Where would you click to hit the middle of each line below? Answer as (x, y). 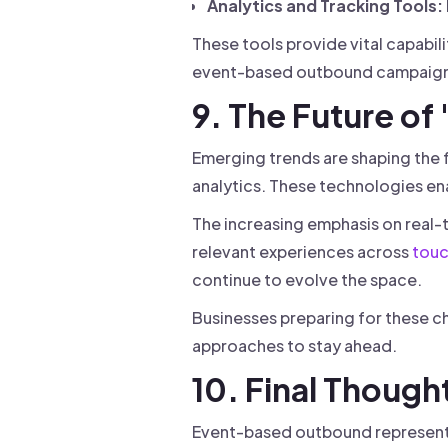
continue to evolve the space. (307, 279)
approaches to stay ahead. (294, 345)
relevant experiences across (302, 251)
